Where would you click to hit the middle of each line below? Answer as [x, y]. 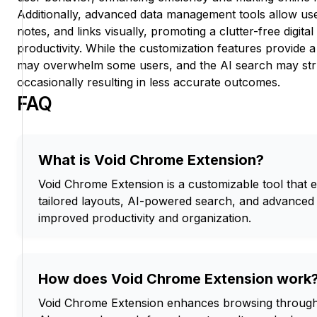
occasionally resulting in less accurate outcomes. [149, 82]
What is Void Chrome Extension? [151, 160]
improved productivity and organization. [145, 218]
